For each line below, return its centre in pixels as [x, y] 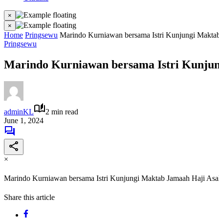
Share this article [29, 197]
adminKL [19, 111]
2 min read [62, 111]
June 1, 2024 [24, 120]
